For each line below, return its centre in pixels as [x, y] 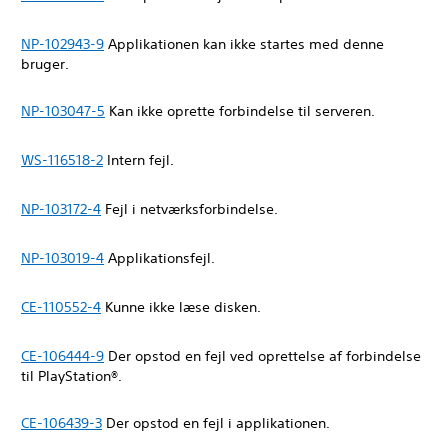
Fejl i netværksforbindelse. [191, 209]
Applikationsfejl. [161, 258]
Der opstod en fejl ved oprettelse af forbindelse [262, 356]
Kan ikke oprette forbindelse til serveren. [242, 111]
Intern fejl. [140, 160]
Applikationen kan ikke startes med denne [244, 44]
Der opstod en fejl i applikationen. [220, 423]
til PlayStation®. [73, 376]
